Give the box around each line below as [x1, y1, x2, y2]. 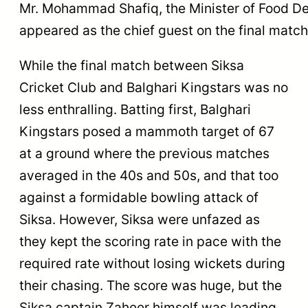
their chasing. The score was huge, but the [19, 277, 282, 294]
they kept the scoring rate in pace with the [19, 233, 281, 250]
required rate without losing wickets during [19, 255, 285, 272]
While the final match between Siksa [19, 57, 244, 74]
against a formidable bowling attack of [19, 189, 258, 206]
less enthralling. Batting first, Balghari [19, 101, 251, 118]
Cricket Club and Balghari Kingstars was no [19, 79, 288, 96]
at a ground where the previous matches [19, 145, 269, 162]
